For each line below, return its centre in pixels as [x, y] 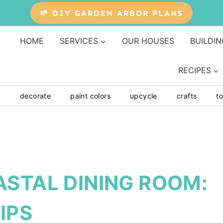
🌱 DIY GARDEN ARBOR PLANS [111, 13]
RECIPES [195, 70]
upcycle [144, 96]
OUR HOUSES [148, 41]
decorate [36, 96]
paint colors [91, 96]
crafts [187, 96]
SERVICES [79, 41]
